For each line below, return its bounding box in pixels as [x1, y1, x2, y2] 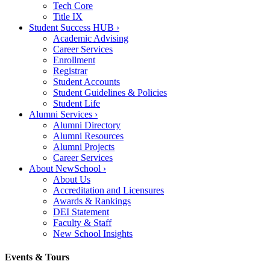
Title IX [53, 11, 83, 22]
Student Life [53, 98, 100, 108]
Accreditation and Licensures [53, 184, 164, 195]
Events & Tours [5, 251, 69, 262]
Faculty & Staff [53, 217, 111, 228]
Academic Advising [53, 33, 128, 43]
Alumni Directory [53, 119, 121, 130]
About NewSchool [29, 163, 103, 174]
